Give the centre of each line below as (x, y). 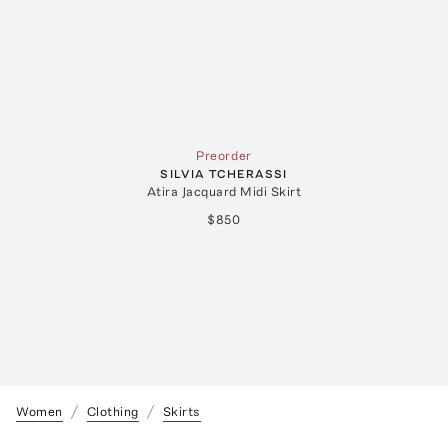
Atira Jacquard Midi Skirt (224, 192)
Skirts (181, 412)
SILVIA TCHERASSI (224, 174)
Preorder (224, 156)
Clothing (112, 412)
